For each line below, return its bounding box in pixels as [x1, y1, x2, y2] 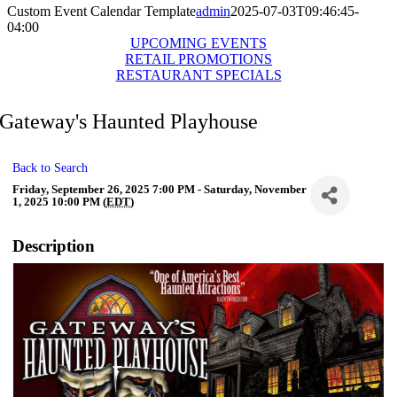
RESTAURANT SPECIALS [115, 67, 282, 82]
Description [12, 237, 96, 255]
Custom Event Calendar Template [7, 4, 196, 19]
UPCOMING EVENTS [130, 35, 267, 51]
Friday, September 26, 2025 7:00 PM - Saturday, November [12, 182, 307, 196]
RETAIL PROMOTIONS [125, 51, 272, 66]
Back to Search [12, 160, 89, 175]
